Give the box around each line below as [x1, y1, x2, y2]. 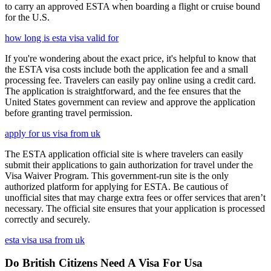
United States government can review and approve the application [5, 96, 255, 107]
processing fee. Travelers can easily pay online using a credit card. [5, 74, 256, 85]
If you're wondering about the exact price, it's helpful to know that [5, 53, 256, 64]
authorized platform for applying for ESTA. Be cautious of [5, 181, 228, 192]
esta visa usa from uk [5, 234, 85, 245]
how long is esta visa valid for [5, 32, 119, 43]
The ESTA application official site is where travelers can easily [5, 148, 243, 159]
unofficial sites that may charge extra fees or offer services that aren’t [5, 192, 266, 203]
